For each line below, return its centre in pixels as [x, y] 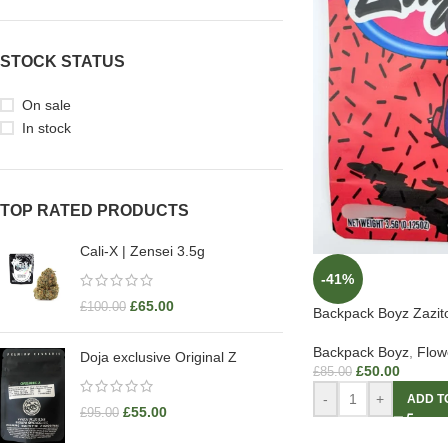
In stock [46, 128]
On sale [46, 105]
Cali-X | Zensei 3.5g [142, 251]
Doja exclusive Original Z [158, 357]
